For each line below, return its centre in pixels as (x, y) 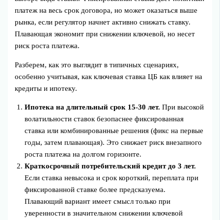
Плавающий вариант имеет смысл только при (98, 202)
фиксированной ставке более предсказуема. (95, 190)
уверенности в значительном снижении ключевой (104, 213)
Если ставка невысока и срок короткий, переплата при (112, 178)
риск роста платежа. (47, 46)
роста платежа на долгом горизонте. (83, 154)
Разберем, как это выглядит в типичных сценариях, (97, 65)
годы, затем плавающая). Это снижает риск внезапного (113, 143)
